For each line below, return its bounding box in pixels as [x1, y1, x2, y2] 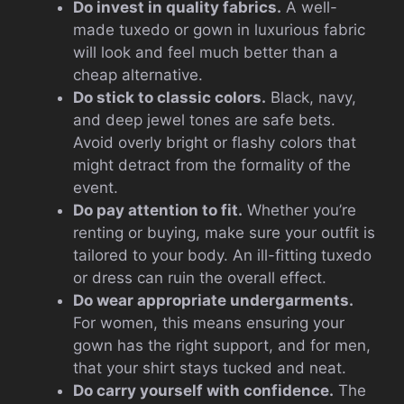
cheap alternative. [73, 66, 203, 85]
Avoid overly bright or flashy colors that [73, 133, 356, 152]
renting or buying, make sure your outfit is [73, 224, 375, 243]
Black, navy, [266, 88, 356, 107]
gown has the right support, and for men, [73, 336, 371, 355]
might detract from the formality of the [73, 156, 351, 175]
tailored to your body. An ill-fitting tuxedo [73, 246, 372, 265]
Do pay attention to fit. [73, 201, 243, 220]
